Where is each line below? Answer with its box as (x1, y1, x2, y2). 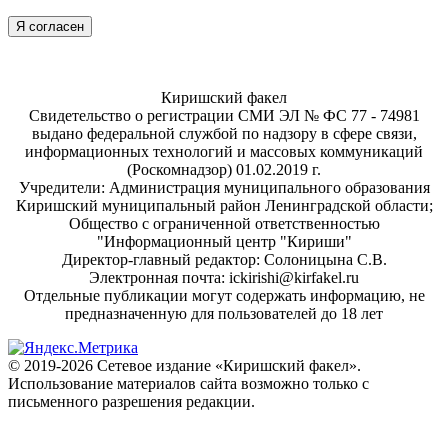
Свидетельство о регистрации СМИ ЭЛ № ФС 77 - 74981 (28, 107, 420, 125)
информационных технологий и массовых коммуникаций (25, 143, 423, 161)
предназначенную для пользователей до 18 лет (65, 305, 383, 323)
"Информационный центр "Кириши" (96, 233, 352, 251)
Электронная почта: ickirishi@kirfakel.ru (89, 269, 359, 287)
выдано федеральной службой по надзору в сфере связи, (31, 125, 417, 143)
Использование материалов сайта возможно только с (8, 375, 369, 393)
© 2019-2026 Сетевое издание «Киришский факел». (8, 357, 361, 375)
